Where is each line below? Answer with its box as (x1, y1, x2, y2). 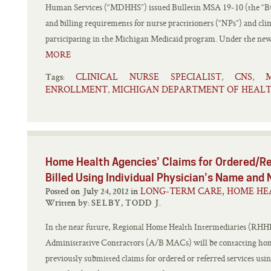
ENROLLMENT (45, 83, 108, 96)
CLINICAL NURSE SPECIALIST (76, 70, 221, 83)
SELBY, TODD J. (91, 199, 162, 208)
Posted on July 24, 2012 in (131, 188, 140, 197)
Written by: (45, 199, 91, 208)
